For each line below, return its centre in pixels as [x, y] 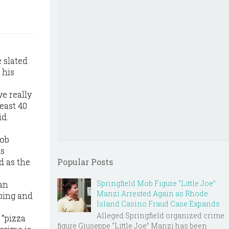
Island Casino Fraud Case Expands [158, 204]
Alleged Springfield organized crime [161, 215]
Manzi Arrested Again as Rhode [152, 193]
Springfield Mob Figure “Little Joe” [156, 183]
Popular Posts [85, 162]
